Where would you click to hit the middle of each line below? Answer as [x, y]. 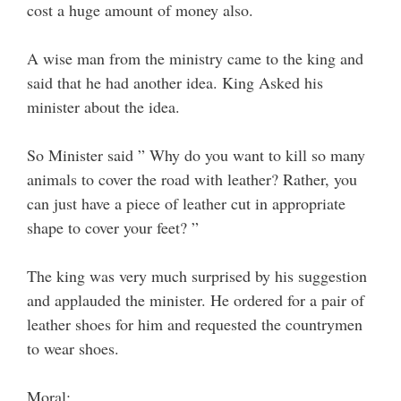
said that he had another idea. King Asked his [175, 83]
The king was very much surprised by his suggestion [197, 276]
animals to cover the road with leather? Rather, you [192, 179]
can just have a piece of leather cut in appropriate [186, 204]
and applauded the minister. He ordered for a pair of [196, 300]
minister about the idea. [103, 107]
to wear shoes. [73, 349]
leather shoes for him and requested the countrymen [195, 324]
